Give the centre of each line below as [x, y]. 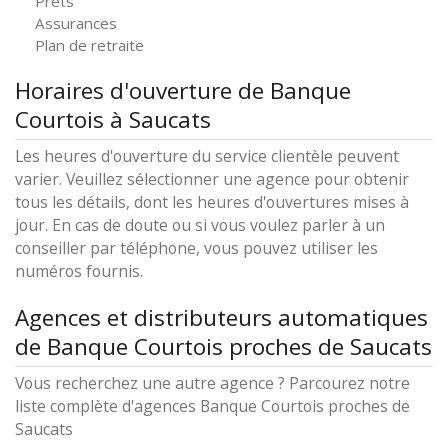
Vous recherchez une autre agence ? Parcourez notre [212, 383]
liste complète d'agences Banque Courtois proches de [212, 406]
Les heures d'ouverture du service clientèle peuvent [207, 156]
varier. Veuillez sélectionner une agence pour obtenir [212, 179]
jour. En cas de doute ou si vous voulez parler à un [200, 225]
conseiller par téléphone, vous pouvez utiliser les [196, 248]
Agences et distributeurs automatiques [221, 317]
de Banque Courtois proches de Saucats [223, 346]
